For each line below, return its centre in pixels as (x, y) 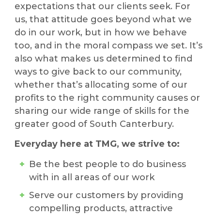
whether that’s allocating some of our (101, 85)
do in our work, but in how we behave (101, 32)
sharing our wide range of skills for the (102, 111)
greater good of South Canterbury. (94, 124)
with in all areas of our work (92, 177)
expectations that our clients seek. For (102, 6)
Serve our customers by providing (106, 195)
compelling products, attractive (101, 208)
